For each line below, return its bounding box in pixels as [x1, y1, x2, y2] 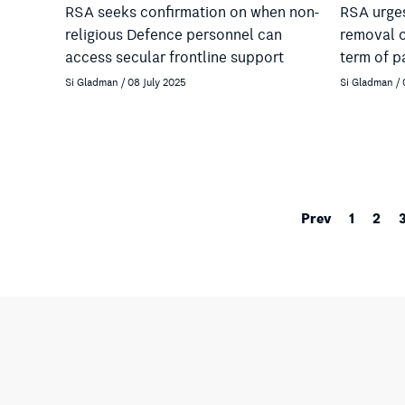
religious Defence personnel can [65, 23, 282, 47]
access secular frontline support [65, 45, 284, 70]
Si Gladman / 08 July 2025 [65, 73, 186, 90]
